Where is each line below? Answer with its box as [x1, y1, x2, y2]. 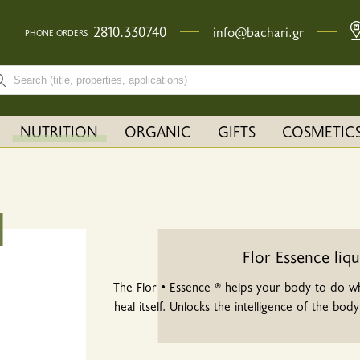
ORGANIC [125, 121, 192, 141]
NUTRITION [20, 121, 99, 141]
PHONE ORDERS [24, 27, 88, 39]
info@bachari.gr [212, 22, 304, 41]
